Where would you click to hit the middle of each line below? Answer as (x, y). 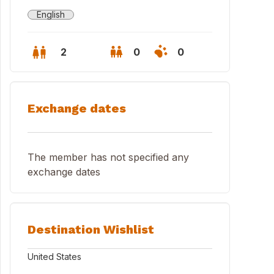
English (51, 14)
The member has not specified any (108, 157)
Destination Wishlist (91, 229)
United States (54, 257)
